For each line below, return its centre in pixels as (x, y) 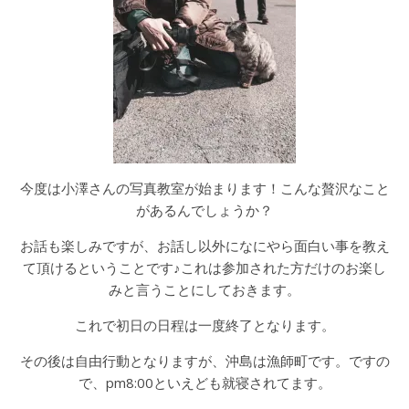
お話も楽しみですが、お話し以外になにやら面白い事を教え (204, 246)
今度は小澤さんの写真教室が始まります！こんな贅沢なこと (204, 188)
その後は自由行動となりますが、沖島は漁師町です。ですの (204, 361)
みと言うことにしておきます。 (204, 289)
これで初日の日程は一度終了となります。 (204, 325)
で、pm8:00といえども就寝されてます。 (204, 383)
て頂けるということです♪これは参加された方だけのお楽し (204, 267)
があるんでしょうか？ (204, 210)
